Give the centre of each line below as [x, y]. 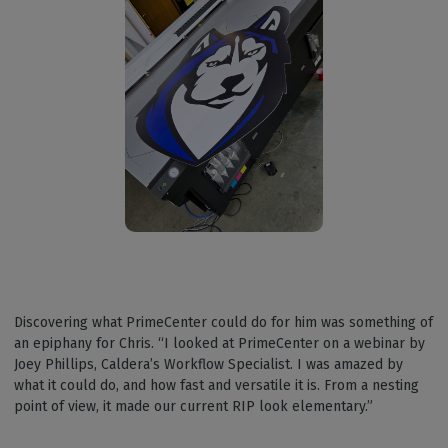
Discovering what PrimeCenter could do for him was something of [223, 323]
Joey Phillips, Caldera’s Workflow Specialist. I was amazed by [208, 365]
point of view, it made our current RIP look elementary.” [193, 407]
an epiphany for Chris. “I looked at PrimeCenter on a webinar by [219, 344]
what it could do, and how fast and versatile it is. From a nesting [216, 386]
